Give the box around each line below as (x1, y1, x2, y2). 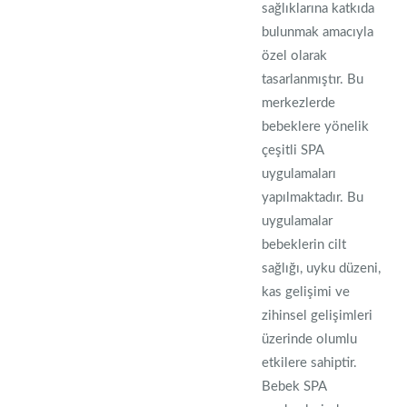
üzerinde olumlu (262, 333, 358, 346)
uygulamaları (262, 167, 337, 181)
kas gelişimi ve (262, 285, 351, 299)
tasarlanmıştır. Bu (262, 73, 364, 86)
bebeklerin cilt (262, 238, 347, 252)
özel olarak (262, 49, 328, 63)
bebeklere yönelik (262, 120, 370, 134)
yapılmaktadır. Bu (262, 191, 364, 204)
